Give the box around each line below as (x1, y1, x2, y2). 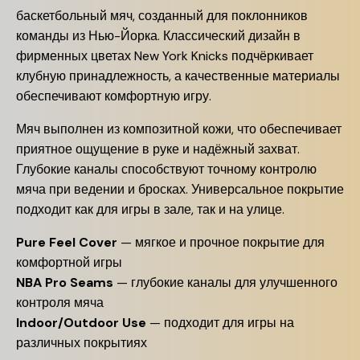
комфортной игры (16, 254, 122, 271)
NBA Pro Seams (16, 274, 113, 291)
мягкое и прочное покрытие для (135, 234, 325, 251)
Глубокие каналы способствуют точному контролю (16, 161, 317, 178)
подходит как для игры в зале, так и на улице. (16, 201, 284, 218)
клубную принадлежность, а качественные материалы (16, 67, 340, 84)
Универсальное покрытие (191, 181, 344, 198)
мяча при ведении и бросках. (16, 181, 188, 198)
